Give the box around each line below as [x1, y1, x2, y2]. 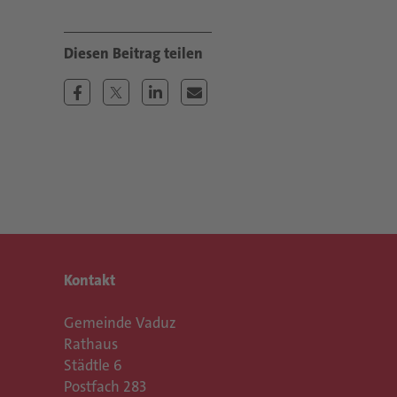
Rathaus [64, 334, 118, 354]
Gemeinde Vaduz [64, 313, 176, 332]
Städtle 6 [64, 355, 122, 375]
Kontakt [64, 270, 115, 290]
